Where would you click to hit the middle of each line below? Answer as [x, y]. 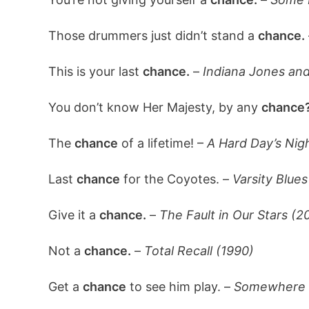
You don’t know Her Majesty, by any [154, 107]
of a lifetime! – [162, 143]
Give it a [73, 215]
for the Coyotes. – [176, 179]
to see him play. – [180, 287]
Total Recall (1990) [199, 251]
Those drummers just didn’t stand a [153, 36]
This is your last [95, 71]
